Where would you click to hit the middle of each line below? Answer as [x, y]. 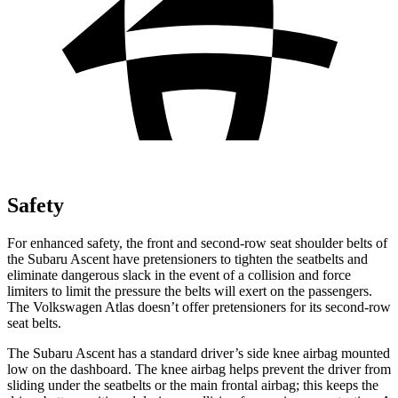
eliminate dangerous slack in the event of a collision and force [179, 275]
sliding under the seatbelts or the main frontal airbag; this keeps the [193, 385]
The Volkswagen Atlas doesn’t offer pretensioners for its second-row [199, 306]
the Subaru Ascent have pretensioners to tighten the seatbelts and [187, 259]
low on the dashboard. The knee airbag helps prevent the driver [186, 369]
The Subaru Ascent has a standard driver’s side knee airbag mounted [199, 353]
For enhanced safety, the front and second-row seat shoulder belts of [197, 243]
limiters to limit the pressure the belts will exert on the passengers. [190, 291]
